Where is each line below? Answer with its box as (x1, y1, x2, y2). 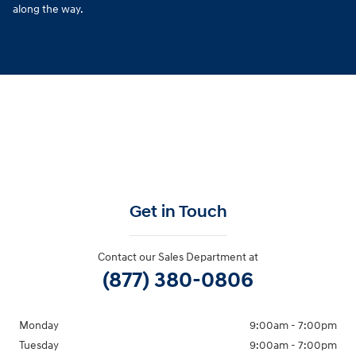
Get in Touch (129, 202, 227, 223)
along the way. (13, 2, 83, 17)
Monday (19, 319, 59, 333)
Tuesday (19, 339, 59, 353)
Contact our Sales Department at (98, 250, 258, 265)
